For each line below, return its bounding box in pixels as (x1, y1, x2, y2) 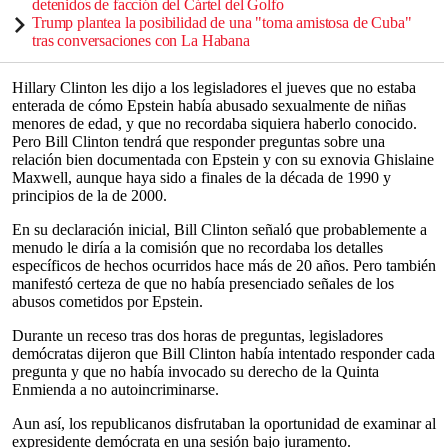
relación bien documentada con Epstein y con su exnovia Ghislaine (12, 150, 434, 168)
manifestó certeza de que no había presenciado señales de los (12, 274, 394, 292)
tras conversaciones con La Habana (32, 31, 250, 49)
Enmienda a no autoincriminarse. (12, 380, 219, 398)
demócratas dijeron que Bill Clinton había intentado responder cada (12, 344, 435, 362)
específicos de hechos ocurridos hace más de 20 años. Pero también (12, 256, 436, 274)
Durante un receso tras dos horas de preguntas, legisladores (12, 326, 383, 344)
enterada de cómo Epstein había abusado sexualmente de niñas (12, 96, 406, 114)
